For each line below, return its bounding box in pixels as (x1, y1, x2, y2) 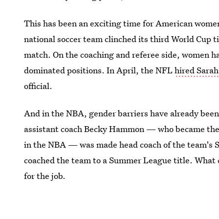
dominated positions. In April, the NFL (24, 64, 175, 76)
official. (24, 80, 53, 91)
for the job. (24, 170, 66, 181)
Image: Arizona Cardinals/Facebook (24, 197, 166, 209)
